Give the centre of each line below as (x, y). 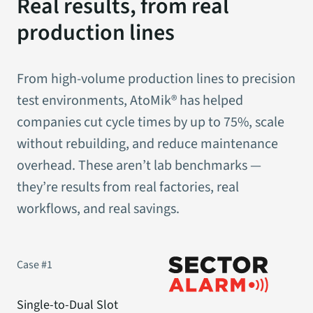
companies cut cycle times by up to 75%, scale (151, 122)
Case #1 (35, 264)
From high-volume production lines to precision (156, 79)
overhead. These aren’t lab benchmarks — (139, 165)
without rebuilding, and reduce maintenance (147, 144)
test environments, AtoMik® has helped (130, 100)
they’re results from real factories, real (128, 187)
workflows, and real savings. (98, 209)
